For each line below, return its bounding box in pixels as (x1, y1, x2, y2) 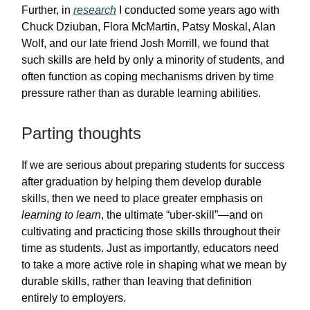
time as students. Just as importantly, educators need (21, 242, 279, 255)
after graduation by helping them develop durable (21, 176, 262, 188)
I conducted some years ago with (116, 4, 280, 17)
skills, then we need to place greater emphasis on (21, 192, 263, 205)
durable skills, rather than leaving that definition (21, 275, 252, 288)
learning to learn (21, 209, 101, 221)
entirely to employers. (21, 292, 126, 304)
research (73, 4, 116, 17)
